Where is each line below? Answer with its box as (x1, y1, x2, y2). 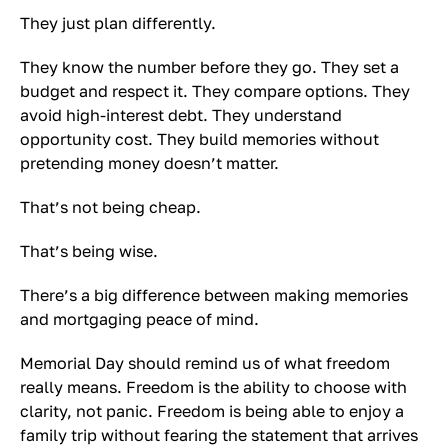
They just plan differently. (20, 13, 216, 33)
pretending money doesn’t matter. (20, 153, 279, 173)
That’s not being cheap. (20, 197, 201, 217)
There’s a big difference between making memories (20, 285, 408, 305)
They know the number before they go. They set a (20, 57, 399, 77)
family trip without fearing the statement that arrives (20, 425, 418, 445)
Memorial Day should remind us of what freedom (20, 353, 390, 373)
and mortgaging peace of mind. (20, 309, 259, 329)
